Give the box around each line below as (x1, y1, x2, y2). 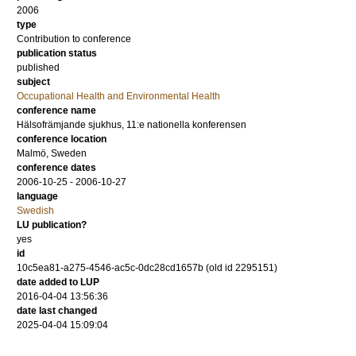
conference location (17, 133, 106, 145)
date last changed (17, 305, 97, 316)
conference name (17, 105, 96, 116)
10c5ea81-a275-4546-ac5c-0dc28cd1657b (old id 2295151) (17, 262, 277, 273)
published (17, 62, 60, 73)
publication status (17, 48, 97, 59)
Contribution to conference (17, 33, 131, 44)
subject (17, 76, 50, 87)
